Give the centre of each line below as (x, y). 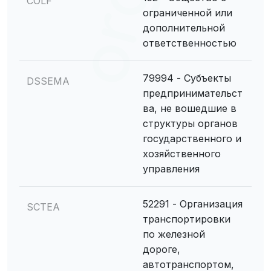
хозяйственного (182, 154)
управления (171, 169)
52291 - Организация (193, 204)
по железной (174, 234)
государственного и (192, 139)
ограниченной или (188, 13)
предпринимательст (193, 93)
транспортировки (187, 219)
